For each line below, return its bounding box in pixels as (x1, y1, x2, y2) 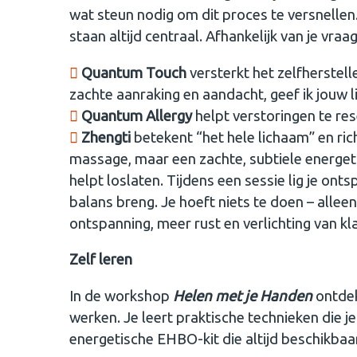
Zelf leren (69, 251, 132, 269)
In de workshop (69, 287, 173, 304)
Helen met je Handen (173, 287, 312, 304)
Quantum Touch (81, 64, 186, 81)
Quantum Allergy (81, 107, 192, 124)
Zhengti (81, 128, 134, 146)
